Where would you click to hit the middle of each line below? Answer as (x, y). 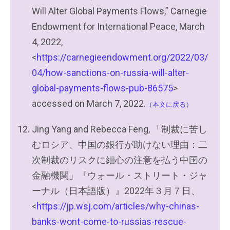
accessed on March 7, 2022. (89, 103)
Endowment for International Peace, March (118, 26)
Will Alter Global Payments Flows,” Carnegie (119, 11)
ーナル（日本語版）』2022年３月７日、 (116, 191)
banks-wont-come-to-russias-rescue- (109, 222)
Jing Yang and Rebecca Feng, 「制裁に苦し (120, 129)
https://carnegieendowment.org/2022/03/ (122, 57)
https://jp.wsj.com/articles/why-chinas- (118, 206)
